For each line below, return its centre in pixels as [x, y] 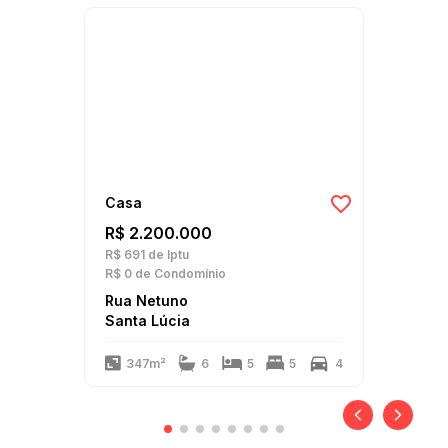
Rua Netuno [146, 300]
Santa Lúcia [147, 320]
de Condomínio [179, 273]
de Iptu [167, 254]
